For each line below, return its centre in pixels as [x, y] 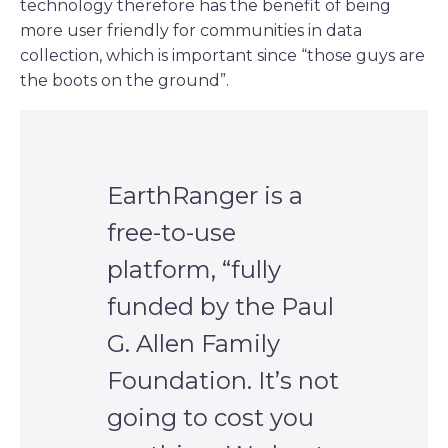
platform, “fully [194, 270]
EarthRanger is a [205, 196]
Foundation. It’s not [223, 381]
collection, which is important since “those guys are [222, 55]
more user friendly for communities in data [191, 30]
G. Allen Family [193, 344]
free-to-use [171, 233]
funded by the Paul [220, 307]
